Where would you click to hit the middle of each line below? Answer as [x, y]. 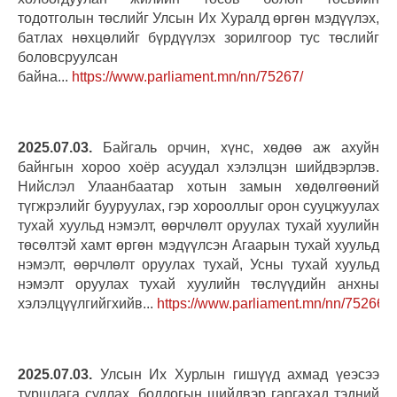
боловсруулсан [68, 57]
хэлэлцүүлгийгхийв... [87, 303]
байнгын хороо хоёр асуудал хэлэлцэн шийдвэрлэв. [198, 167]
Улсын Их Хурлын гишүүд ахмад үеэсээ [236, 374]
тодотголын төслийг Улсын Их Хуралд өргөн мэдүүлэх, [198, 18]
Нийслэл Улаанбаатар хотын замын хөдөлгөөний [198, 186]
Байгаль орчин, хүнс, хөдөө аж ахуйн [236, 147]
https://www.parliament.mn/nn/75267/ [187, 76]
